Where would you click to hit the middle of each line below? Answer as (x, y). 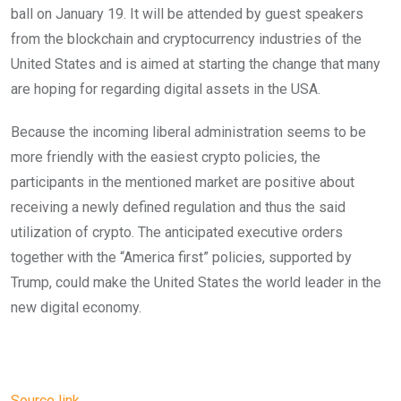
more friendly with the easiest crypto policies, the (166, 158)
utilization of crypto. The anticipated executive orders (177, 233)
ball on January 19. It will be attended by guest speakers (187, 14)
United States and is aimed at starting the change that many (196, 64)
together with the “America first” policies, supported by (181, 258)
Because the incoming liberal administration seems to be (188, 132)
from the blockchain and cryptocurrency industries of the (186, 39)
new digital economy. (76, 308)
